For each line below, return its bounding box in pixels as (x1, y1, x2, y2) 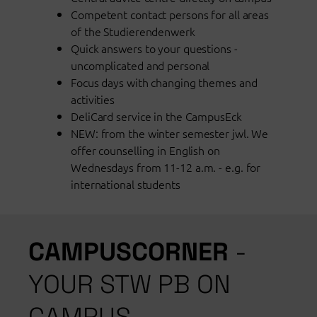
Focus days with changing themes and (71, 74, 258, 90)
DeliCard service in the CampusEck (71, 108, 242, 124)
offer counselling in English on (71, 142, 220, 158)
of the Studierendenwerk (71, 23, 195, 39)
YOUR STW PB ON (28, 268, 231, 300)
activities (71, 91, 115, 107)
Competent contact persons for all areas (71, 6, 270, 22)
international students (71, 175, 180, 192)
